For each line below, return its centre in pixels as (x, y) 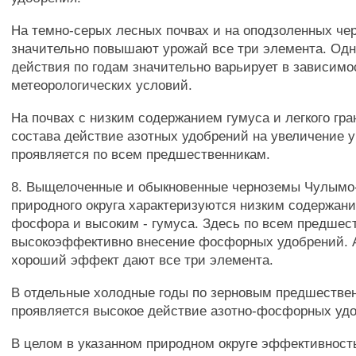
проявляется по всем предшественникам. (141, 154)
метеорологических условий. (102, 85)
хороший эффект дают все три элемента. (143, 260)
